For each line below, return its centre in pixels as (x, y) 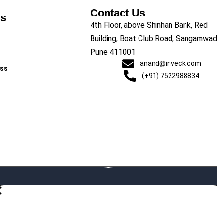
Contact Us (117, 13)
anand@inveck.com (170, 63)
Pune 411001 (113, 52)
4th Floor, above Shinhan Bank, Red (149, 25)
